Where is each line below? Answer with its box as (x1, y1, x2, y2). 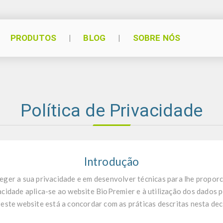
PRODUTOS (10, 33, 57, 43)
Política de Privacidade (20, 101, 203, 121)
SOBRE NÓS (132, 33, 181, 43)
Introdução (84, 155, 139, 168)
